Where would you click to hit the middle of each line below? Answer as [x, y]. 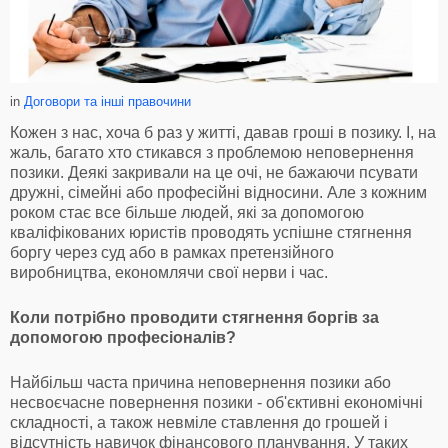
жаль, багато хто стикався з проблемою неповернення [212, 152]
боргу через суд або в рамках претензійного [172, 252]
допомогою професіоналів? [123, 337]
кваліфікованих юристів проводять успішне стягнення [211, 232]
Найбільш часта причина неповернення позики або [200, 382]
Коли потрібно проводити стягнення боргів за [194, 317]
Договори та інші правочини [107, 101]
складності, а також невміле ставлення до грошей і [199, 422]
